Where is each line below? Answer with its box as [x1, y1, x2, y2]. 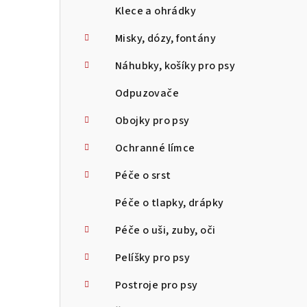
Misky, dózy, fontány [115, 31, 216, 46]
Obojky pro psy [115, 113, 190, 128]
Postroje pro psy [115, 278, 198, 293]
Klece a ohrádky [115, 3, 196, 19]
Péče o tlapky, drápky [115, 195, 224, 210]
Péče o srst [115, 168, 171, 183]
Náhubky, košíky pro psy [115, 58, 236, 73]
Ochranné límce [115, 140, 195, 156]
